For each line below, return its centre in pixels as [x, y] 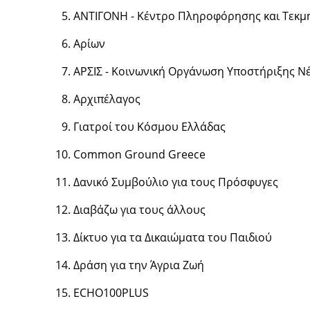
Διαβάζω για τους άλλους [139, 210]
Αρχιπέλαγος [107, 99]
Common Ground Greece [139, 154]
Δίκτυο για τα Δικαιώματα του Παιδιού [172, 237]
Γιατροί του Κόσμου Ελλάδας [149, 127]
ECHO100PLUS [111, 293]
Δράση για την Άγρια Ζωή [138, 265]
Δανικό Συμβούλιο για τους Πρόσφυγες [175, 182]
